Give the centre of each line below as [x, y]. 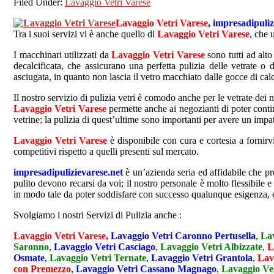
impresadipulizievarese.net [68, 172]
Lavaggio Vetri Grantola [202, 257]
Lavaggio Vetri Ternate [98, 257]
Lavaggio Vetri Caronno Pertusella [183, 235]
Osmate [29, 257]
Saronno [31, 246]
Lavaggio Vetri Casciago [105, 246]
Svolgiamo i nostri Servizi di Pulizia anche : [98, 215]
